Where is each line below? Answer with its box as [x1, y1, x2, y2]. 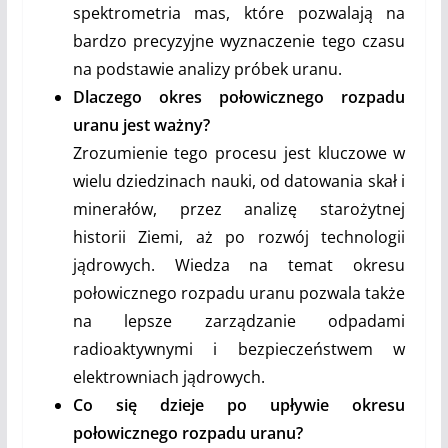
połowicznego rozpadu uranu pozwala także [72, 282, 406, 305]
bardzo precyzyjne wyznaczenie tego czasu [72, 30, 406, 53]
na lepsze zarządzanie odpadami [72, 310, 406, 333]
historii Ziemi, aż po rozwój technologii [72, 226, 406, 249]
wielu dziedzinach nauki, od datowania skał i [72, 170, 406, 193]
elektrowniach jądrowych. [72, 366, 265, 389]
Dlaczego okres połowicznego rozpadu [72, 86, 406, 109]
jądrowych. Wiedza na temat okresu [72, 254, 406, 277]
